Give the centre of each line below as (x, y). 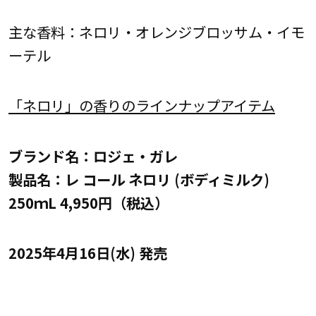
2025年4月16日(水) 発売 (87, 252)
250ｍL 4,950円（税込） (88, 202)
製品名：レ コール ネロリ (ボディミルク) (146, 179)
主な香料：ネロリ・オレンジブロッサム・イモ (156, 32)
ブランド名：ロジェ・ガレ (114, 156)
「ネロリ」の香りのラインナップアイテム (141, 105)
